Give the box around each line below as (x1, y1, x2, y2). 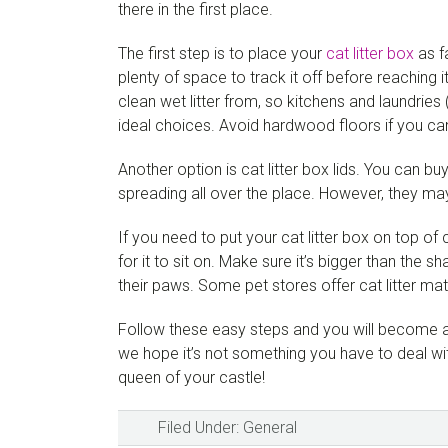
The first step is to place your (118, 44, 326, 63)
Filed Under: (158, 418, 243, 437)
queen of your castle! (118, 368, 265, 387)
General (243, 418, 297, 437)
